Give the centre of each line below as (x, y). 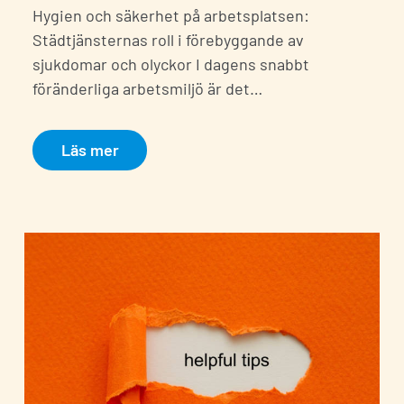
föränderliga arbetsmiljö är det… (147, 89)
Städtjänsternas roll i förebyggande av (168, 40)
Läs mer (90, 149)
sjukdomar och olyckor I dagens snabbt (171, 64)
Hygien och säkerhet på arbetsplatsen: (171, 16)
